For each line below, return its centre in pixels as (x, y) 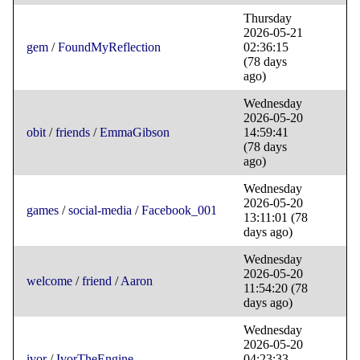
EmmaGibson (135, 133)
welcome (49, 281)
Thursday (268, 18)
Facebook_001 (179, 211)
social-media (100, 211)
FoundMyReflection (109, 47)
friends (73, 133)
